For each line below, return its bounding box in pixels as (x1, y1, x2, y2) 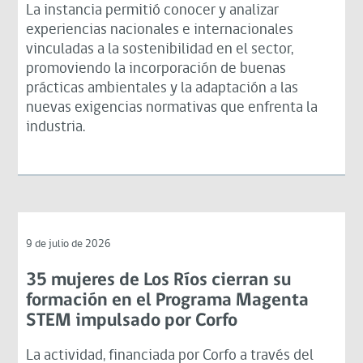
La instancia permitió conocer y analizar (26, 2, 280, 19)
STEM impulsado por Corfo (26, 311, 238, 331)
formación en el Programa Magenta (26, 291, 310, 310)
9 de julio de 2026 (26, 237, 112, 250)
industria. (26, 119, 86, 135)
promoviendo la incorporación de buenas (26, 61, 287, 77)
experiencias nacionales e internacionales (26, 22, 294, 38)
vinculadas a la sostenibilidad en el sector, (26, 41, 294, 58)
